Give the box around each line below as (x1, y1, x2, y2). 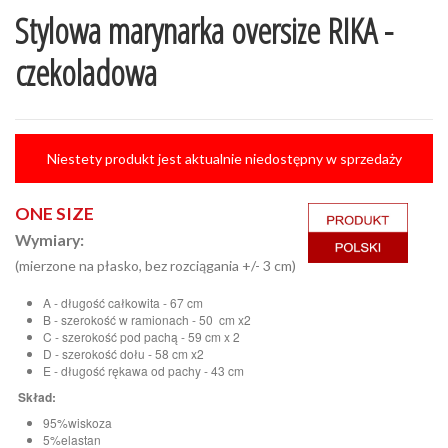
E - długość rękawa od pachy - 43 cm (43, 362, 244, 380)
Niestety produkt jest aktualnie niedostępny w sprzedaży (46, 149, 402, 167)
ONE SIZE (15, 202, 94, 224)
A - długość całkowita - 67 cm (43, 294, 203, 312)
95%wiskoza (43, 414, 112, 432)
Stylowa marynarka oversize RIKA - (15, 6, 393, 54)
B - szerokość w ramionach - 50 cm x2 (43, 311, 251, 329)
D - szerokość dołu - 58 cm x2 (43, 345, 204, 363)
